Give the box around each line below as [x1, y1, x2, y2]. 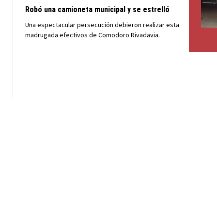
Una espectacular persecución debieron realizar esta [25, 20, 179, 29]
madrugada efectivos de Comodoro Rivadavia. [25, 31, 160, 39]
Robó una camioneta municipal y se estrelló [25, 5, 170, 14]
